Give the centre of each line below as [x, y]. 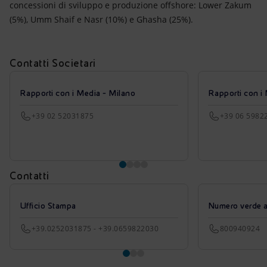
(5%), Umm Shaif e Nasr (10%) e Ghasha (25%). [101, 19]
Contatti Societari [53, 63]
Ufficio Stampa [48, 206]
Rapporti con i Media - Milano [78, 93]
